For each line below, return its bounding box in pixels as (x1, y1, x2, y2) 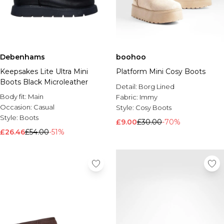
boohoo (116, 52, 146, 61)
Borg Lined (138, 82, 174, 90)
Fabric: (116, 93, 139, 101)
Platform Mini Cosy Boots (116, 67, 205, 76)
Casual (33, 103, 54, 111)
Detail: (116, 82, 138, 90)
